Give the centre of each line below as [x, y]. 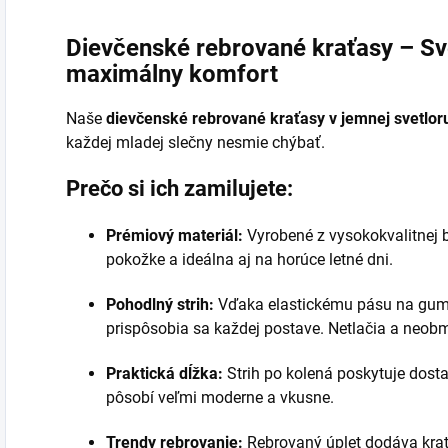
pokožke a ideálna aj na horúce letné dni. [249, 260]
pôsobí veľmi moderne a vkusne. [220, 398]
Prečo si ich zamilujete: [179, 189]
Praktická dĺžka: [164, 374]
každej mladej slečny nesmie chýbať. [195, 143]
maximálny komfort [172, 74]
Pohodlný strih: [160, 305]
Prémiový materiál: [174, 236]
